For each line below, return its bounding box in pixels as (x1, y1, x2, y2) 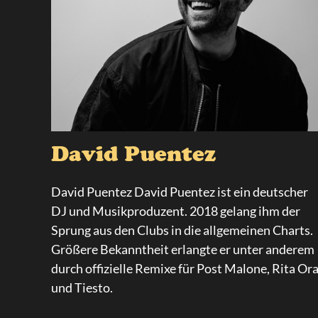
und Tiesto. (51, 280, 113, 295)
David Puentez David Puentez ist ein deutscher (51, 184, 308, 199)
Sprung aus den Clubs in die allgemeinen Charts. (51, 222, 313, 238)
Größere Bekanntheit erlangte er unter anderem (51, 241, 314, 257)
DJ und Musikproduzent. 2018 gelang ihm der (51, 203, 300, 219)
